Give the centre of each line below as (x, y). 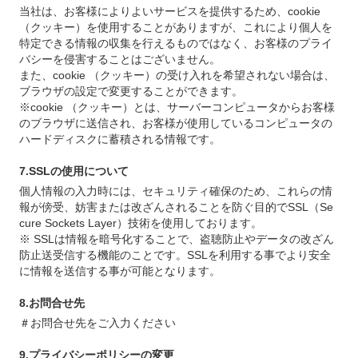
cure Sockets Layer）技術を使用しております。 (141, 223)
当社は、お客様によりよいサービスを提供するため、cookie (170, 12)
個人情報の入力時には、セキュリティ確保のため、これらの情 (176, 191)
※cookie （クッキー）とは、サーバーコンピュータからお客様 (177, 107)
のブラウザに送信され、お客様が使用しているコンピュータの (176, 123)
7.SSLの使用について (74, 171)
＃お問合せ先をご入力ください (98, 323)
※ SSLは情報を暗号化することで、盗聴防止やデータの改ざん (177, 239)
